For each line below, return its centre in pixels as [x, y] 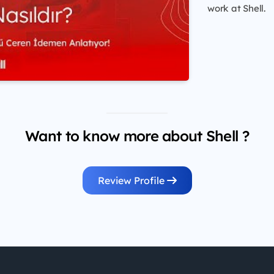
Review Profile [132, 181]
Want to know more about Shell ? [137, 136]
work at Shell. [236, 8]
